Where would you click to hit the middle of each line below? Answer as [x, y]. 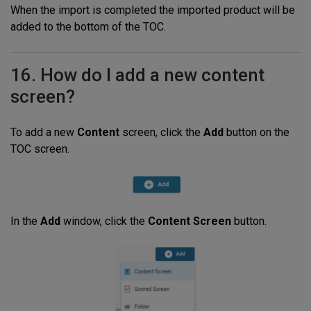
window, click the [104, 221]
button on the [257, 132]
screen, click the [161, 132]
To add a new [44, 132]
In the [25, 221]
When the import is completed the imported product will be [153, 10]
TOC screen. [41, 149]
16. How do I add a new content [137, 75]
